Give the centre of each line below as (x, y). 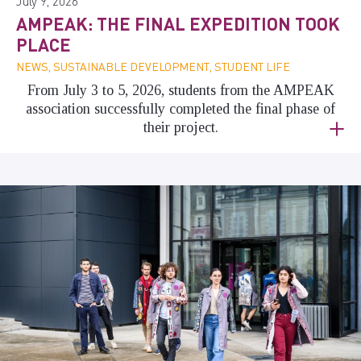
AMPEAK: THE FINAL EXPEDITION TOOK (178, 23)
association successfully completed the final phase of (180, 108)
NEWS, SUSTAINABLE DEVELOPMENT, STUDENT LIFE (153, 66)
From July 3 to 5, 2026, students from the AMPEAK (180, 90)
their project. (180, 127)
